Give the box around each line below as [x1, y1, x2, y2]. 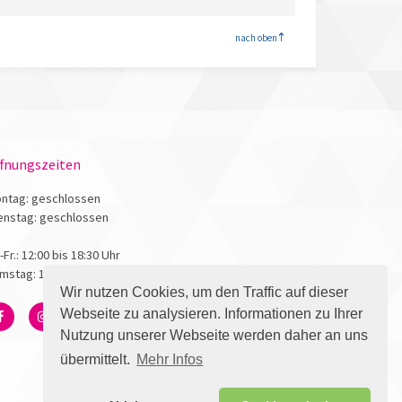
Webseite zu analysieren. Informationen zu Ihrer [60, 305, 363, 321]
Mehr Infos [136, 352, 204, 368]
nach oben [234, 31, 279, 44]
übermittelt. [60, 352, 135, 368]
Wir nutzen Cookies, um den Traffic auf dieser [60, 284, 349, 300]
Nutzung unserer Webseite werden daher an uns [60, 327, 369, 343]
